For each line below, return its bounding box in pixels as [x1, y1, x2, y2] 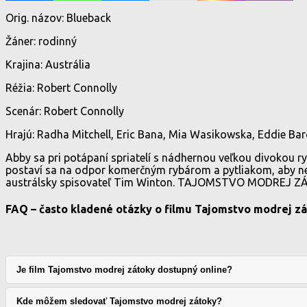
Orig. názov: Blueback [5, 11, 111, 24]
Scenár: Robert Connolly [5, 104, 124, 117]
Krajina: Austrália [5, 58, 90, 71]
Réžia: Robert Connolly [5, 81, 117, 94]
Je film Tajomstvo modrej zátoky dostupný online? [16, 265, 232, 275]
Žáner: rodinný [5, 34, 77, 47]
